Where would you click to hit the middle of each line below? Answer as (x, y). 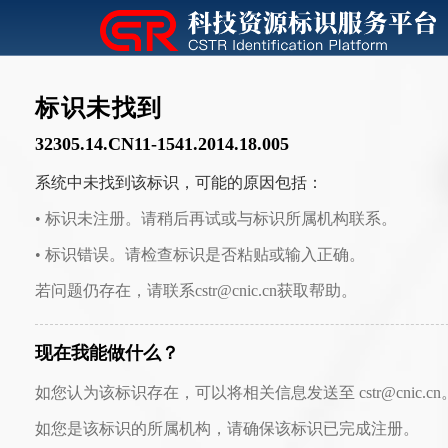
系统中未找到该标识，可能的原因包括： (179, 182)
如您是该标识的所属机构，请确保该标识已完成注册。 (227, 428)
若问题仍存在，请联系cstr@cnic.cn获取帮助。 (196, 290)
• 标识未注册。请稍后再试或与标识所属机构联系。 (216, 218)
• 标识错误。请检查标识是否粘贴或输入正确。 (200, 254)
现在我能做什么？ (107, 353)
